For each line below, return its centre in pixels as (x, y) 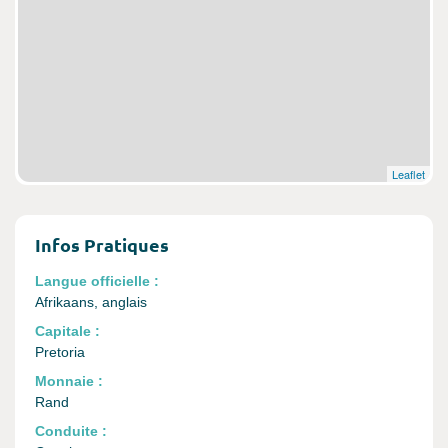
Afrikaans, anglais (91, 302)
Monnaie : (69, 381)
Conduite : (71, 431)
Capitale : (67, 331)
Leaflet (408, 174)
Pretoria (60, 352)
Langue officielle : (97, 281)
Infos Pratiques (102, 244)
